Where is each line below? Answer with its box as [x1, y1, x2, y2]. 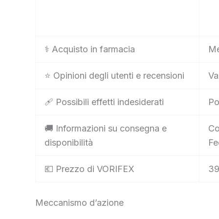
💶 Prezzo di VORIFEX [44, 164, 134, 175]
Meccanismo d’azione [35, 197, 124, 208]
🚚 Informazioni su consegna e [44, 123, 167, 134]
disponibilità [44, 137, 93, 148]
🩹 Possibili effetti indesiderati [44, 97, 164, 108]
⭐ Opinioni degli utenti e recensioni [44, 70, 184, 81]
